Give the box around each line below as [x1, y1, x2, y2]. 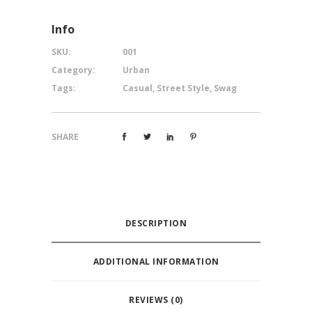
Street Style [157, 82, 210, 95]
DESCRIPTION [125, 217, 187, 230]
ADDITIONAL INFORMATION [93, 256, 219, 268]
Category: [52, 64, 95, 77]
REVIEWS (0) [129, 294, 183, 306]
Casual [123, 82, 153, 95]
